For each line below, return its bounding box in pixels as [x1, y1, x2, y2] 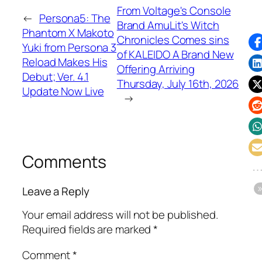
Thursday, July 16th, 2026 [116, 76, 239, 92]
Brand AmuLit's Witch [116, 18, 219, 33]
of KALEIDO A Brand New [116, 47, 234, 63]
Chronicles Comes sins [116, 32, 229, 48]
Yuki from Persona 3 [22, 39, 117, 55]
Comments [22, 150, 107, 174]
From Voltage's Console [116, 3, 231, 19]
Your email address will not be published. [22, 207, 218, 223]
